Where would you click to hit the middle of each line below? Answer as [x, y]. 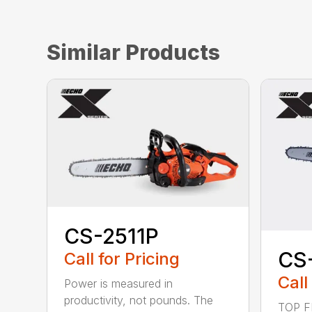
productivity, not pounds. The [139, 300]
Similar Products [134, 53]
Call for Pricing [122, 258]
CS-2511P [112, 236]
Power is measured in [119, 283]
